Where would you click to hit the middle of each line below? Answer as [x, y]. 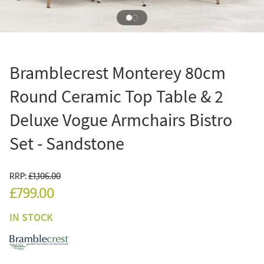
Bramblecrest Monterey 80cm [118, 72]
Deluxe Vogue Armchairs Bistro [121, 119]
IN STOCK [31, 217]
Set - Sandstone [67, 143]
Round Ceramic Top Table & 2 [116, 96]
